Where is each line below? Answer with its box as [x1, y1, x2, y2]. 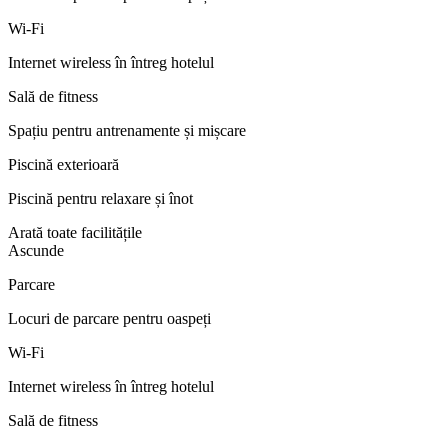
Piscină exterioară [8, 155, 119, 173]
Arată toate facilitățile [8, 223, 142, 241]
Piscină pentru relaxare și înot [8, 189, 193, 207]
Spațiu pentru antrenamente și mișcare [8, 121, 246, 139]
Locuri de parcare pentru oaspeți [8, 309, 211, 327]
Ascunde [8, 241, 64, 259]
